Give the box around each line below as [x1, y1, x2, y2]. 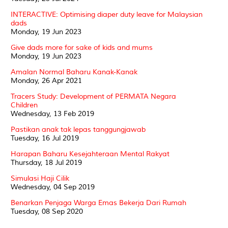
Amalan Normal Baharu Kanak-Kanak [11, 67, 137, 76]
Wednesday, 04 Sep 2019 [11, 182, 95, 191]
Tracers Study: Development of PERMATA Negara [11, 92, 176, 101]
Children [11, 100, 38, 109]
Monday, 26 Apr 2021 [11, 76, 82, 85]
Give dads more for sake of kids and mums [11, 43, 153, 52]
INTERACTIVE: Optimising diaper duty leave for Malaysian [11, 10, 203, 19]
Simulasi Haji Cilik [11, 174, 69, 183]
